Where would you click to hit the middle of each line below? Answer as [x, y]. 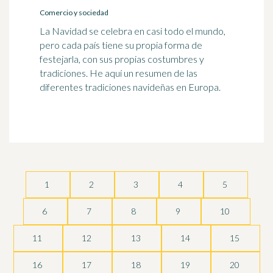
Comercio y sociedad [74, 12]
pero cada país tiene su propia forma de [121, 45]
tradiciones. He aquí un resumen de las [119, 73]
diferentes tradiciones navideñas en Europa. [130, 87]
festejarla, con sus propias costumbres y [122, 59]
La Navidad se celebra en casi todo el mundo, [133, 31]
